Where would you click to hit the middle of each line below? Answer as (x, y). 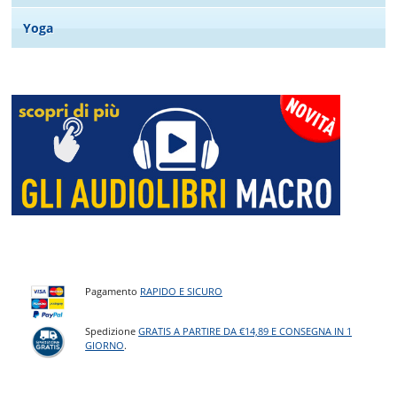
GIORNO (105, 346)
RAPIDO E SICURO (182, 291)
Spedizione (112, 331)
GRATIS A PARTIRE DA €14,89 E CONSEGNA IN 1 (245, 331)
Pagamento (113, 291)
